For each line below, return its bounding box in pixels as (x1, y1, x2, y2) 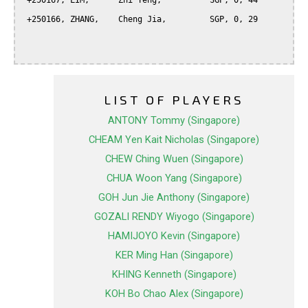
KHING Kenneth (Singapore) (111, 268, 236, 281)
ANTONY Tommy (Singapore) (108, 114, 240, 127)
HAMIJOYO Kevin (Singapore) (108, 230, 240, 243)
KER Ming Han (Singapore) (115, 249, 233, 262)
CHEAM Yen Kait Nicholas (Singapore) (89, 133, 259, 146)
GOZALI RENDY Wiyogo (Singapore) (93, 210, 254, 223)
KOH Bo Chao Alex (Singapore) (104, 287, 243, 300)
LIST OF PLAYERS (104, 91, 244, 108)
